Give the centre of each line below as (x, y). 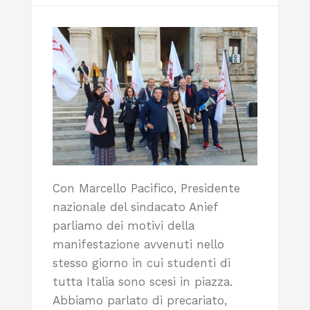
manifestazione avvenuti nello (138, 244)
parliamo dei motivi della (124, 225)
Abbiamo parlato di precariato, (140, 300)
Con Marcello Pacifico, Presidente (146, 188)
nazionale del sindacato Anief (135, 207)
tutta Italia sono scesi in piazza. (143, 281)
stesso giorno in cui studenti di (142, 263)
